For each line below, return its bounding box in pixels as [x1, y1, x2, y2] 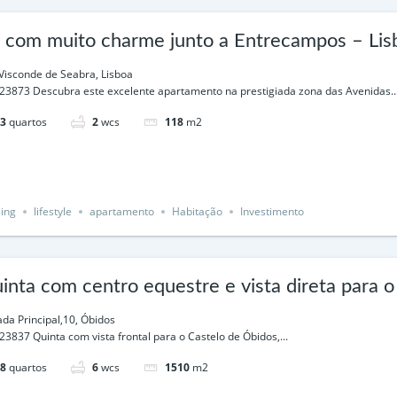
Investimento [240, 204, 304, 219]
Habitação [172, 204, 222, 219]
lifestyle [34, 204, 72, 219]
